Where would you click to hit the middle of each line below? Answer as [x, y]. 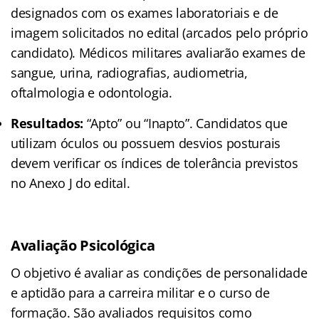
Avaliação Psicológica [83, 245]
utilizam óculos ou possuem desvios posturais [146, 143]
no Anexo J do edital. [70, 183]
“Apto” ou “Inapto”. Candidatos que [185, 123]
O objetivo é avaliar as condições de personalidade [159, 272]
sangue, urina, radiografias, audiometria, [129, 72]
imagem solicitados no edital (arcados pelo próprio [159, 32]
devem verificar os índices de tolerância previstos [155, 163]
